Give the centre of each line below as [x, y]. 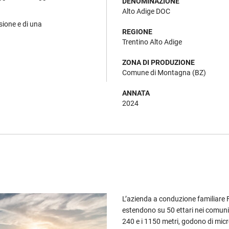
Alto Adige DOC [146, 11]
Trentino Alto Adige [152, 42]
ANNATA [136, 93]
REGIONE [137, 32]
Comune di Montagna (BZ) [164, 73]
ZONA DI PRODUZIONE [158, 62]
